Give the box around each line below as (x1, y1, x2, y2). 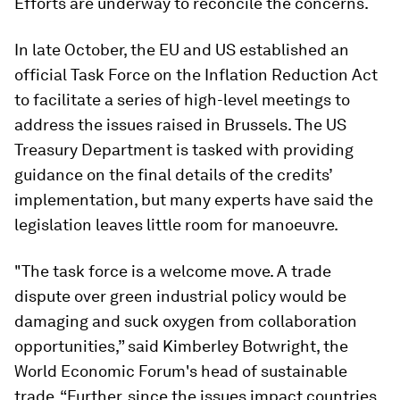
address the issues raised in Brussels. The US (14, 114, 346, 134)
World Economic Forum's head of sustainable (14, 361, 347, 380)
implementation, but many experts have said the (14, 189, 373, 209)
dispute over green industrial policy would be (14, 286, 346, 305)
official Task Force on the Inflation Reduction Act (14, 64, 378, 84)
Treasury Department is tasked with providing (14, 139, 354, 159)
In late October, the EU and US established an (14, 39, 349, 59)
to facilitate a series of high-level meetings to (14, 89, 350, 109)
